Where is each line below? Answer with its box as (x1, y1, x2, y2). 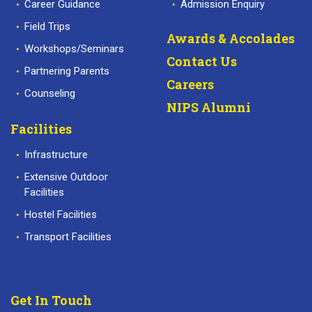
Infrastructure (24, 148, 88, 161)
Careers (166, 75, 214, 93)
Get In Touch (10, 291, 92, 309)
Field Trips (24, 19, 70, 33)
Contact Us (166, 52, 237, 70)
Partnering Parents (24, 64, 109, 77)
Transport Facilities (24, 230, 111, 243)
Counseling (24, 86, 75, 100)
